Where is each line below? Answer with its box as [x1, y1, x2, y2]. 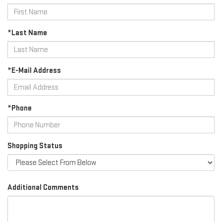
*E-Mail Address [7, 66, 61, 76]
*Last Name [7, 28, 47, 38]
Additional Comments [7, 183, 79, 193]
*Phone [7, 104, 32, 113]
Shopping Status [7, 141, 62, 151]
